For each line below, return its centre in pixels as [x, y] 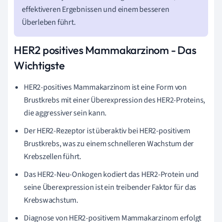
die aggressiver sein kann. [65, 113]
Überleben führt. [49, 22]
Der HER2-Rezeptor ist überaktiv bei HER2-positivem [107, 131]
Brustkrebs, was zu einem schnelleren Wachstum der [109, 143]
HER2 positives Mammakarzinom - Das [105, 50]
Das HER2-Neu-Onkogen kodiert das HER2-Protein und [111, 174]
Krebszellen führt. [53, 156]
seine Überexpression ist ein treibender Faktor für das [110, 187]
